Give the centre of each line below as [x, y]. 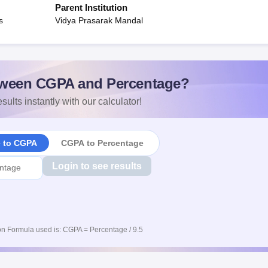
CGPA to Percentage [102, 143]
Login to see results [97, 166]
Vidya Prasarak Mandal [99, 20]
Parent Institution [91, 7]
